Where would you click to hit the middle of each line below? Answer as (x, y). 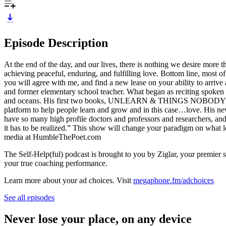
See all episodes (29, 197)
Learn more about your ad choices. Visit (69, 180)
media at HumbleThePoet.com (52, 137)
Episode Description (56, 43)
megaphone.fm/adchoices (174, 180)
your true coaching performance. (56, 163)
